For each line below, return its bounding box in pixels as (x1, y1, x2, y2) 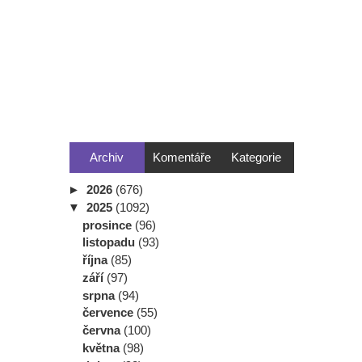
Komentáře (152, 150, 211, 165)
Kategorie (231, 150, 282, 165)
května (82, 340, 123, 355)
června (82, 323, 124, 338)
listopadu (82, 235, 138, 250)
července (82, 305, 137, 320)
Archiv (90, 150, 124, 165)
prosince (82, 217, 135, 232)
